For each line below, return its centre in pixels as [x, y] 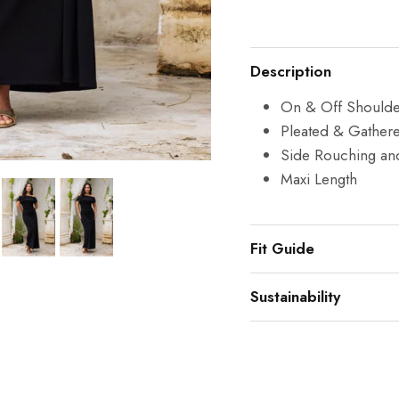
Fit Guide [282, 249]
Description [290, 72]
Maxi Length [318, 179]
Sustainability [295, 297]
